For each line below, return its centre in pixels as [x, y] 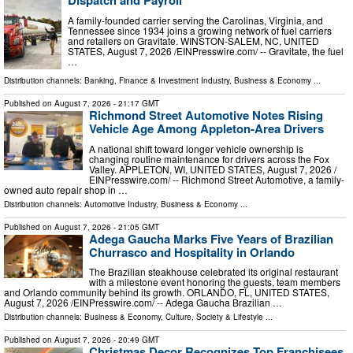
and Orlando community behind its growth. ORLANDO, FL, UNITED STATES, [167, 292]
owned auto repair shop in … [66, 189]
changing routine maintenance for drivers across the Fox [209, 158]
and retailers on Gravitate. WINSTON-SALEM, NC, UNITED [193, 40]
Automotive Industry [120, 204]
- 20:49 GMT [135, 340]
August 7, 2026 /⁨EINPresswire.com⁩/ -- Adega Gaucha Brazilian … [143, 303]
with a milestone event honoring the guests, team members [215, 282]
